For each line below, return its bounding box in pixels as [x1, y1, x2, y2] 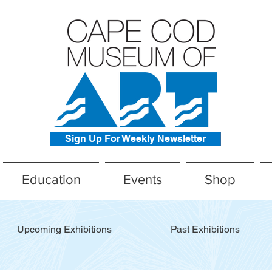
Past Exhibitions [171, 223, 240, 235]
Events [123, 172, 162, 186]
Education [21, 172, 81, 186]
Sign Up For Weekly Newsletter [65, 133, 206, 144]
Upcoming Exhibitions [17, 223, 112, 235]
